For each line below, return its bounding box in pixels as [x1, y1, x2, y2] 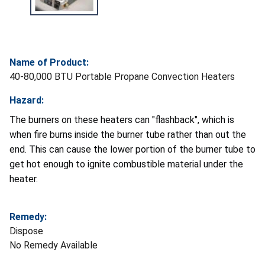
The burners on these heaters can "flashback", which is [9, 114, 234, 125]
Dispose [9, 225, 43, 237]
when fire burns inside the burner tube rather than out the [9, 128, 246, 140]
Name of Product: [9, 56, 89, 68]
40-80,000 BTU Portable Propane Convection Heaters [9, 70, 235, 82]
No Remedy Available [9, 239, 98, 251]
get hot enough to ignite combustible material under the [9, 158, 243, 170]
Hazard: [9, 94, 44, 106]
